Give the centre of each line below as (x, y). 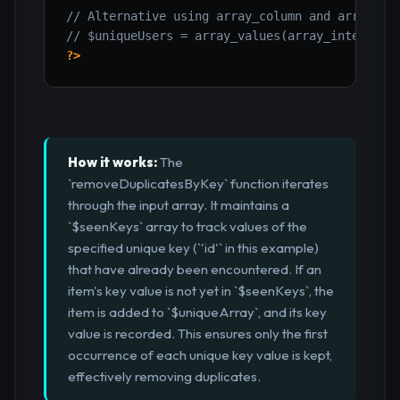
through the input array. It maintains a (179, 205)
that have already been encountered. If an (195, 270)
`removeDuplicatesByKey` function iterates (198, 184)
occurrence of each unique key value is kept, (200, 355)
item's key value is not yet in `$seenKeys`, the (201, 291)
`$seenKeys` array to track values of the (187, 227)
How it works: (112, 162)
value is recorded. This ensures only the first (198, 334)
